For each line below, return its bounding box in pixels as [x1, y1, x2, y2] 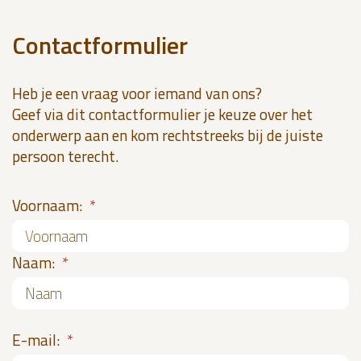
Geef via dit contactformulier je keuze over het [12, 102, 313, 126]
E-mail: [12, 327, 63, 351]
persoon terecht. [12, 143, 118, 168]
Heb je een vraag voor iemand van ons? [12, 81, 262, 105]
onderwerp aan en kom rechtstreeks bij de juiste [12, 122, 323, 147]
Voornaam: [12, 193, 85, 217]
